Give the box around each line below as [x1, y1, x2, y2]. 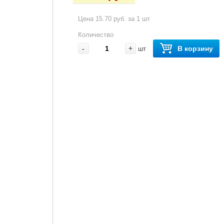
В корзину [177, 44, 213, 53]
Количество [77, 31, 113, 39]
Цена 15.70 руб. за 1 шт [77, 15, 150, 23]
